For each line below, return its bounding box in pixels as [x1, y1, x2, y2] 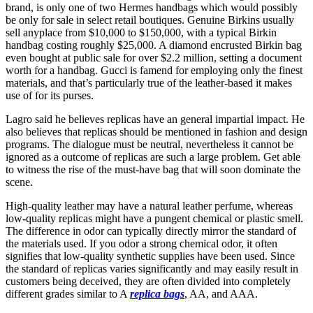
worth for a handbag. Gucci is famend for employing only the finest [6, 64, 303, 77]
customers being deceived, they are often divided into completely [6, 275, 291, 288]
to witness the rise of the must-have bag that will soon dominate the [6, 163, 300, 176]
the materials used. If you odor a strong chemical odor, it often [6, 238, 277, 250]
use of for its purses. [6, 89, 94, 102]
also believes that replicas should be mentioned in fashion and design [6, 126, 307, 138]
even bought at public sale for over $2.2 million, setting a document [6, 52, 302, 64]
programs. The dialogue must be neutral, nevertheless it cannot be [6, 138, 293, 151]
